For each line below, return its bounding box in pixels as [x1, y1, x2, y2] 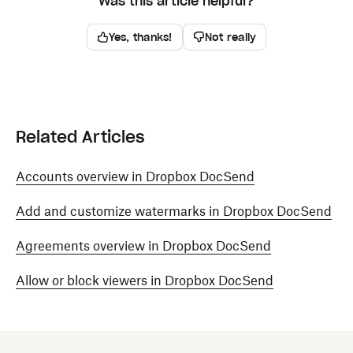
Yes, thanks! [108, 30, 173, 44]
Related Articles [16, 127, 145, 147]
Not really [204, 30, 257, 44]
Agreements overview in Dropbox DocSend [16, 238, 271, 254]
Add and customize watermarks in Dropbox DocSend [16, 203, 332, 219]
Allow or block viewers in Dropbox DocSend [16, 273, 273, 288]
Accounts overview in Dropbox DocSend [16, 169, 255, 184]
